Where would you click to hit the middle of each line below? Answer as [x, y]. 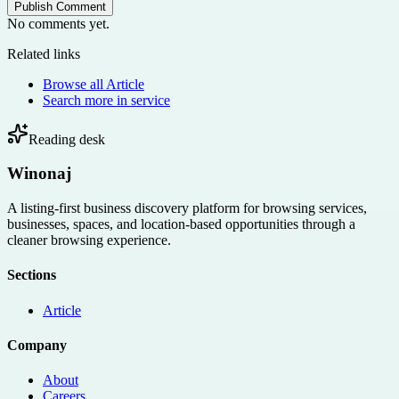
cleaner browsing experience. [89, 240]
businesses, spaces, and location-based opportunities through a [181, 224]
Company [37, 345]
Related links [44, 53]
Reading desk [67, 139]
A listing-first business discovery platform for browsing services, [187, 208]
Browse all [74, 84]
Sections [32, 275]
